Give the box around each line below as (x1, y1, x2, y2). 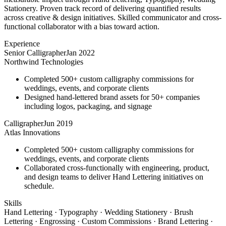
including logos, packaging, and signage (24, 101, 152, 110)
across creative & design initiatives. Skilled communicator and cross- (4, 13, 221, 22)
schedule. (24, 181, 54, 190)
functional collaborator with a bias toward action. (4, 22, 159, 31)
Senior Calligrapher (4, 48, 66, 57)
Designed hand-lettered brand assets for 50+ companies (24, 92, 200, 101)
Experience (4, 39, 40, 48)
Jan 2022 (66, 48, 95, 57)
